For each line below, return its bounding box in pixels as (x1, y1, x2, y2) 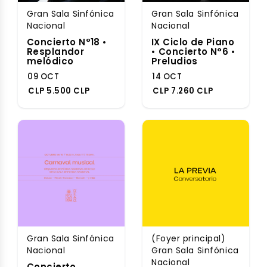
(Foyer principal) (151, 232, 226, 244)
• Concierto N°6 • (151, 45, 236, 58)
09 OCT (27, 71, 60, 82)
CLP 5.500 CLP (28, 85, 90, 97)
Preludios (151, 55, 198, 67)
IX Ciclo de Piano (151, 36, 235, 48)
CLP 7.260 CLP (153, 85, 213, 97)
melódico (27, 55, 74, 67)
